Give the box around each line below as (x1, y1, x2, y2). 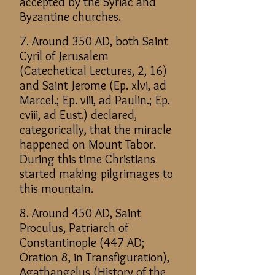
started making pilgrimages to (20, 166, 173, 181)
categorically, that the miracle (20, 122, 171, 137)
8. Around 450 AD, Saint (20, 206, 141, 220)
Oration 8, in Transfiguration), (20, 250, 169, 265)
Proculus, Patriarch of (20, 220, 128, 235)
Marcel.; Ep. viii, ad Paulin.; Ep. (20, 93, 170, 107)
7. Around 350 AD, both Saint (20, 34, 168, 48)
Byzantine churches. (20, 9, 121, 24)
